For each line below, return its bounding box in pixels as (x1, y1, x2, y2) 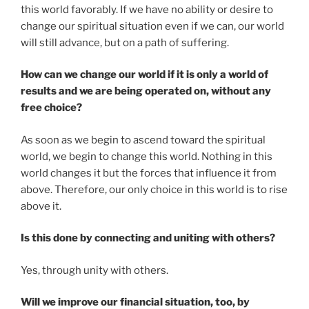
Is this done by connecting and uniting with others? (21, 232, 275, 245)
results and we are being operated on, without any (21, 85, 271, 98)
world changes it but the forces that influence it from (21, 166, 277, 179)
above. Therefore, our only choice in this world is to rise (21, 183, 288, 196)
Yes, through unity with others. (21, 263, 168, 277)
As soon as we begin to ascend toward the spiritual (21, 133, 266, 146)
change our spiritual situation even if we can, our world (21, 19, 284, 32)
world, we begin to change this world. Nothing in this (21, 150, 272, 163)
